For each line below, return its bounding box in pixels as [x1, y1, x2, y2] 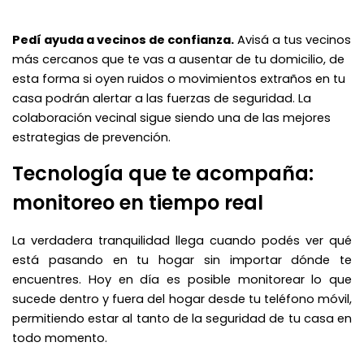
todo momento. [12, 329, 107, 346]
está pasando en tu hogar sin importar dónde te [12, 251, 352, 268]
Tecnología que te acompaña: [12, 159, 314, 187]
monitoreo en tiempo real [12, 188, 263, 216]
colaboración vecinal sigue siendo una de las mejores [12, 109, 331, 126]
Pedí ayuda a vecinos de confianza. [12, 31, 234, 48]
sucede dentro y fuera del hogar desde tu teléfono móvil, [12, 290, 352, 307]
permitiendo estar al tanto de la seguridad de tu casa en [12, 310, 352, 327]
